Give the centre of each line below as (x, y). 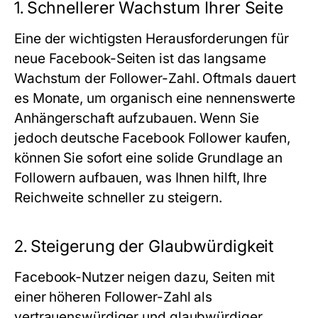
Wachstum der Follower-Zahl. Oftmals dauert (155, 78)
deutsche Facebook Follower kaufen (174, 138)
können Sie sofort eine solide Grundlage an (149, 158)
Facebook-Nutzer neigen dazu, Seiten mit (145, 277)
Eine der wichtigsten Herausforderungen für (152, 39)
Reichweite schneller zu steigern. (118, 198)
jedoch (38, 138)
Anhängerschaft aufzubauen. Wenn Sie (137, 118)
